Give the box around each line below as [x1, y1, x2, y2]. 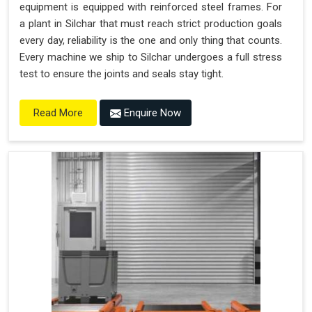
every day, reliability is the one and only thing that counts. [19, 34, 282, 47]
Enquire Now [121, 107, 181, 120]
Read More [33, 107, 83, 120]
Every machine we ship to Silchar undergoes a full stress [19, 51, 282, 64]
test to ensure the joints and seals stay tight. [19, 68, 224, 81]
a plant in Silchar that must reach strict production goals [19, 17, 282, 31]
